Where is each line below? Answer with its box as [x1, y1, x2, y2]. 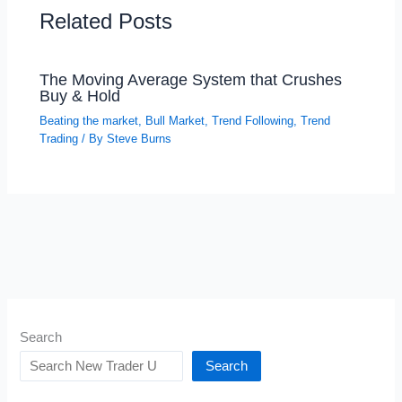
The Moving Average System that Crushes [39, 69, 343, 89]
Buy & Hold [39, 85, 121, 105]
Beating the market [39, 113, 139, 127]
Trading [39, 131, 79, 145]
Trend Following [212, 113, 294, 127]
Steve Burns [107, 131, 172, 145]
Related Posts [39, 10, 173, 34]
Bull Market [145, 113, 205, 127]
